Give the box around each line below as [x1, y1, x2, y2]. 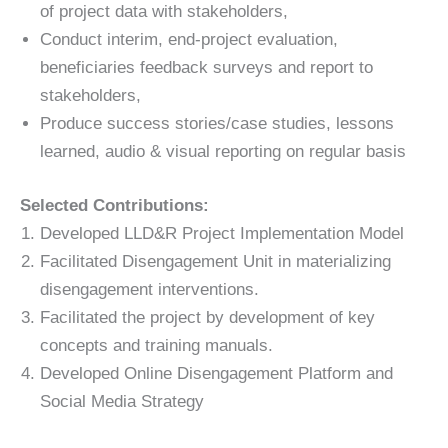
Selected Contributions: [20, 195, 209, 215]
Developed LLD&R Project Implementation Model [40, 223, 404, 243]
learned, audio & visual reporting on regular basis [40, 142, 406, 162]
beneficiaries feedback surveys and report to [40, 58, 373, 78]
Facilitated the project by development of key [40, 307, 375, 327]
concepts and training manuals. [40, 335, 273, 355]
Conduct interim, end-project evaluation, [40, 30, 338, 50]
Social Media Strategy [40, 391, 204, 411]
